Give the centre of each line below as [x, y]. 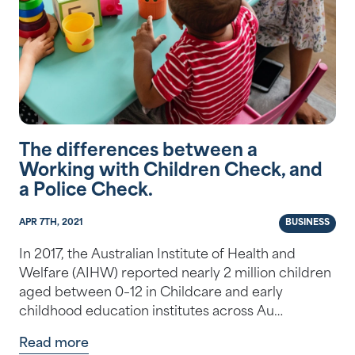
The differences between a [138, 152]
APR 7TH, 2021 [51, 223]
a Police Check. [86, 192]
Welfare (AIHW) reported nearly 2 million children [175, 275]
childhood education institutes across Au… [151, 313]
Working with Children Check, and [171, 172]
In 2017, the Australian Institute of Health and [157, 256]
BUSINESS [307, 223]
